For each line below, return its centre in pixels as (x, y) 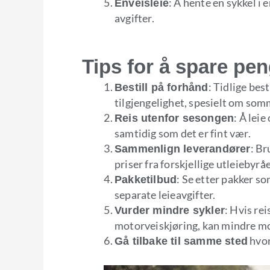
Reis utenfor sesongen (174, 118)
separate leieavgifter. (165, 194)
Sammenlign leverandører (183, 149)
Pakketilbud (146, 179)
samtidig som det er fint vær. (183, 133)
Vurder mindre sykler (170, 210)
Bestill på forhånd (162, 87)
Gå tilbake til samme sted (181, 241)
